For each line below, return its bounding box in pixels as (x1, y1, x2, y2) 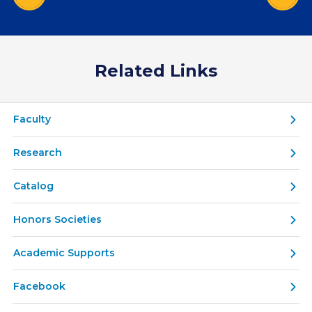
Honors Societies (13, 213, 102, 226)
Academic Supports (13, 247, 115, 260)
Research (13, 146, 62, 159)
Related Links (95, 61, 217, 81)
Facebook (13, 280, 65, 293)
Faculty (13, 113, 51, 126)
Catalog (13, 180, 54, 193)
